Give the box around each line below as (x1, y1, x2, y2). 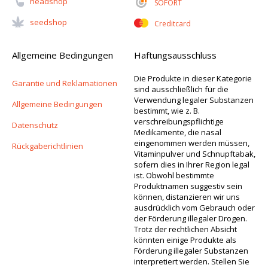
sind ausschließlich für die (134, 83, 229, 95)
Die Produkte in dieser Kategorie (134, 72, 252, 84)
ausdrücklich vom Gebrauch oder (134, 202, 255, 213)
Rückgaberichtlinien (12, 140, 83, 151)
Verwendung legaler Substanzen (134, 94, 254, 105)
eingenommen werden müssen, (134, 137, 249, 148)
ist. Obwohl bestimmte (134, 169, 214, 181)
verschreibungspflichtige (134, 115, 224, 127)
